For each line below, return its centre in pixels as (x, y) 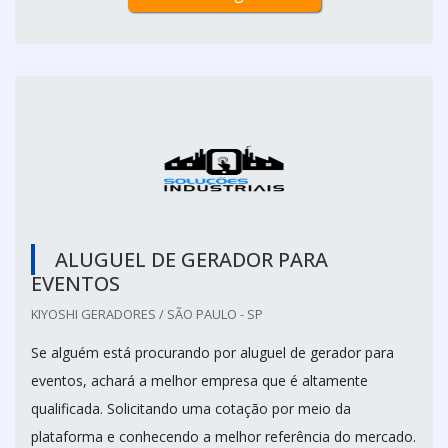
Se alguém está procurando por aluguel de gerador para (212, 352)
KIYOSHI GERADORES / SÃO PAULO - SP (147, 314)
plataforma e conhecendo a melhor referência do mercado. (223, 436)
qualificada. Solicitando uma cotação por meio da (191, 408)
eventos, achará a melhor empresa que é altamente (199, 380)
